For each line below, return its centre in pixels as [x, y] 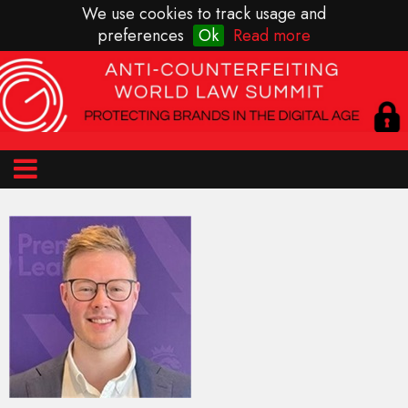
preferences [141, 36]
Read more [272, 36]
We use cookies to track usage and [204, 14]
